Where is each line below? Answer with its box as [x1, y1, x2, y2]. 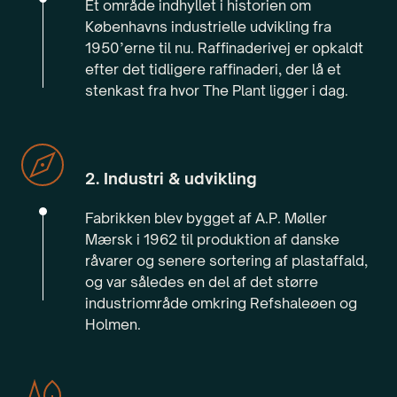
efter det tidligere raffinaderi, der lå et [85, 60, 341, 79]
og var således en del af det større [85, 273, 318, 292]
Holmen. [85, 315, 141, 334]
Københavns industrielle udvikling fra [85, 18, 331, 36]
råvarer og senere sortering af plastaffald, [85, 252, 368, 270]
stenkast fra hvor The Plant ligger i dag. [85, 82, 348, 100]
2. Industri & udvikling [85, 168, 257, 189]
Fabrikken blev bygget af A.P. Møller [85, 209, 327, 228]
